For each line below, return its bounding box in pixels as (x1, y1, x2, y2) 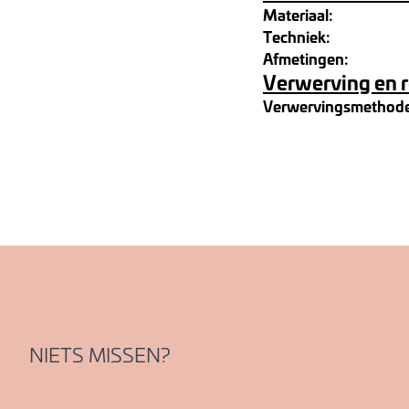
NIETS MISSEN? (29, 341, 170, 368)
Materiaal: (263, 3, 333, 26)
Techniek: (263, 25, 330, 47)
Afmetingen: (263, 47, 349, 69)
